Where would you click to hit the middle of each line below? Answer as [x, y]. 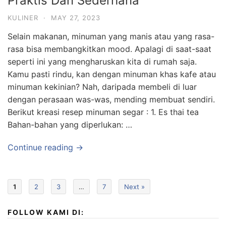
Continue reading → [45, 147]
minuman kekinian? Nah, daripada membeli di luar [102, 87]
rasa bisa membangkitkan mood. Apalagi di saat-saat [109, 49]
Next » [134, 187]
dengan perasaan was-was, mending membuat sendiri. [111, 99]
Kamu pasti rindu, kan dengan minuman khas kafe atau [112, 74]
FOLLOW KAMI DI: [46, 212]
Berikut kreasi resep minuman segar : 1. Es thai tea [103, 112]
